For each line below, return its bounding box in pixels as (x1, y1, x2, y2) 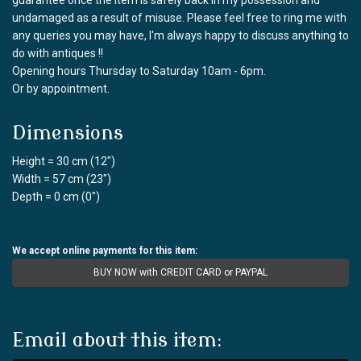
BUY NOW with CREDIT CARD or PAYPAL (93, 266, 268, 278)
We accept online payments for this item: (12, 244, 197, 256)
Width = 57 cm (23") (12, 172, 111, 185)
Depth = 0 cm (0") (12, 189, 100, 203)
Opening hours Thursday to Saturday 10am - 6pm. (12, 64, 266, 77)
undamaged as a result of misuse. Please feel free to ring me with (12, 10, 346, 24)
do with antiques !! (12, 46, 103, 60)
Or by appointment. (12, 81, 110, 95)
